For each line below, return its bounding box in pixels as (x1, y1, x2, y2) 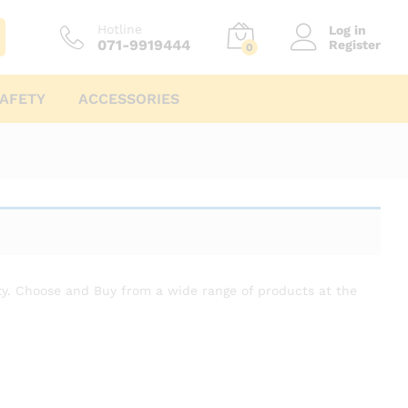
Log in (329, 23, 366, 37)
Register (329, 37, 381, 52)
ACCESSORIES (78, 90, 179, 107)
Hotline (97, 21, 142, 36)
